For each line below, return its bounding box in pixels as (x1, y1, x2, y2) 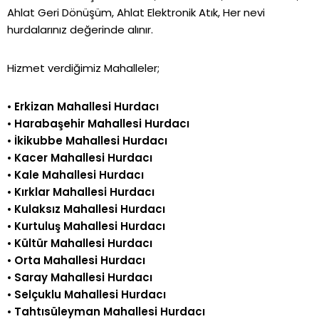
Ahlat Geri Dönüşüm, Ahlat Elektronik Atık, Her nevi (7, 4, 265, 20)
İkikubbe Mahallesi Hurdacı (14, 132, 167, 148)
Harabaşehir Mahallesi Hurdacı (14, 115, 189, 131)
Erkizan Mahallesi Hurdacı (14, 98, 159, 114)
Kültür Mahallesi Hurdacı (14, 235, 152, 251)
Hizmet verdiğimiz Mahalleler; (7, 60, 159, 75)
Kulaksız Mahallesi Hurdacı (14, 201, 165, 216)
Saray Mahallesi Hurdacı (14, 269, 152, 285)
